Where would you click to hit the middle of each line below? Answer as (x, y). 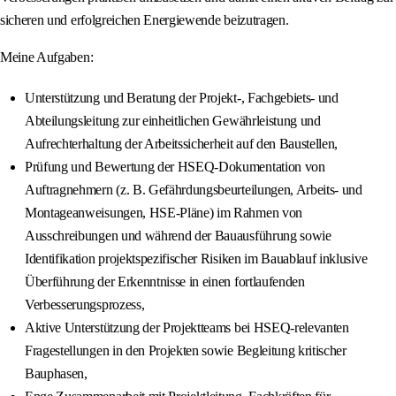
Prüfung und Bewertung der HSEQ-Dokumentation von (175, 167)
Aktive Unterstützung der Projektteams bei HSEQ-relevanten (187, 328)
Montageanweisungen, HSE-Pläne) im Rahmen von (164, 213)
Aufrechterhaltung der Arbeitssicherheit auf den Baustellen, (182, 144)
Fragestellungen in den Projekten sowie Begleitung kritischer (186, 351)
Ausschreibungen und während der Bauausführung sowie (178, 236)
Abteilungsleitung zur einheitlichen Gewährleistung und (173, 121)
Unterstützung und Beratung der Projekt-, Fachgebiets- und (182, 98)
